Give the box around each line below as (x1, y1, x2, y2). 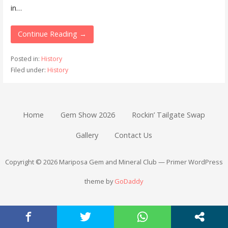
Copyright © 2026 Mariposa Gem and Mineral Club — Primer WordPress (5, 157, 223, 167)
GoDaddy (115, 177, 144, 186)
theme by (84, 177, 115, 186)
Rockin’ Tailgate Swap (131, 110, 205, 120)
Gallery (75, 130, 98, 140)
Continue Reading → (18, 29, 87, 39)
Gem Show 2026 (60, 110, 115, 120)
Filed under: (10, 65, 47, 74)
